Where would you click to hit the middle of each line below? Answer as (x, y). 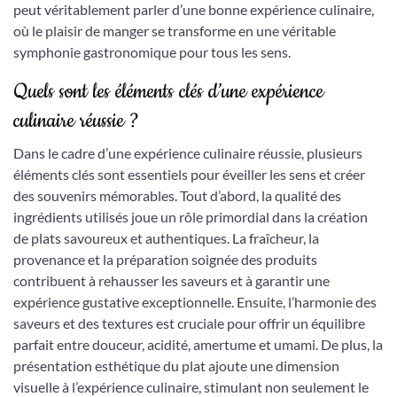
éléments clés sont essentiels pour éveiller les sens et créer (189, 174)
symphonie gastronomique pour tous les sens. (152, 52)
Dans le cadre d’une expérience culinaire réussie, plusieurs (188, 153)
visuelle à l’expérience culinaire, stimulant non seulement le (191, 387)
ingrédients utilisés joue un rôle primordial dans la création (191, 217)
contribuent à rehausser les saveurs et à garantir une (171, 280)
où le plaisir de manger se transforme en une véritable (175, 31)
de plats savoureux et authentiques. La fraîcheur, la (166, 238)
